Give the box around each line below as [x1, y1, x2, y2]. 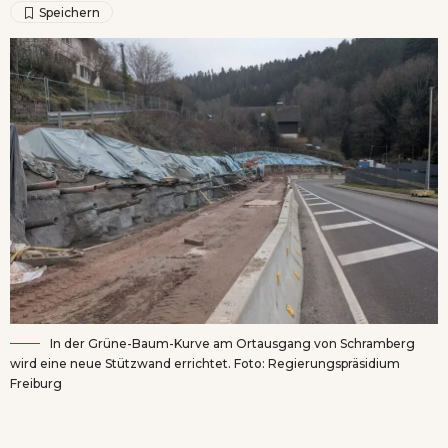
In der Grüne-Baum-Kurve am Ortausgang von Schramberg [50, 336, 415, 352]
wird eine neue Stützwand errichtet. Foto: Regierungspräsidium [10, 356, 400, 372]
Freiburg [10, 376, 62, 392]
